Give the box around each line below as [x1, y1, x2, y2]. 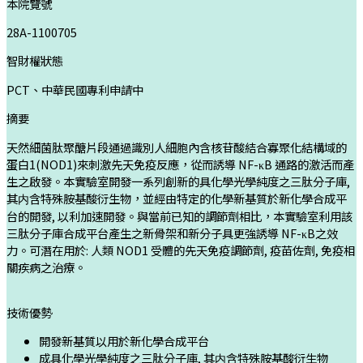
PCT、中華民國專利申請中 [6, 80, 143, 98]
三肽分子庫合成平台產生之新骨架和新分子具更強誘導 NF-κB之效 [6, 224, 338, 241]
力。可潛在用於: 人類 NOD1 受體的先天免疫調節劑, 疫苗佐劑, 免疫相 [6, 241, 355, 258]
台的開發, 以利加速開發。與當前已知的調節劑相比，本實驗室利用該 [6, 207, 352, 224]
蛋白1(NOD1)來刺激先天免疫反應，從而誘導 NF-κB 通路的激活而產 [6, 155, 354, 173]
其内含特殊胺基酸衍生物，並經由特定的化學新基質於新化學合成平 [6, 189, 347, 207]
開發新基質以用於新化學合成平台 [39, 332, 209, 350]
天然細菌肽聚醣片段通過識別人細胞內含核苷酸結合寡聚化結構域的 [6, 138, 347, 156]
